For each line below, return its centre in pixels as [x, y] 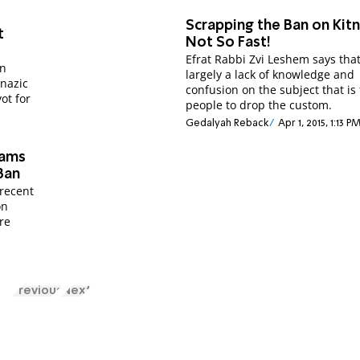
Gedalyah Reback [228, 123]
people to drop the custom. [259, 105]
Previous [37, 291]
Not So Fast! [229, 43]
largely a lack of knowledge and [270, 75]
